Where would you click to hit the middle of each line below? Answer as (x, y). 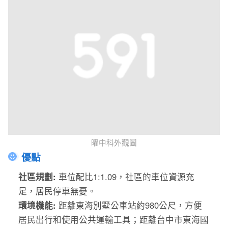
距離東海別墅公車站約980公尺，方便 (131, 205)
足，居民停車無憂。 (58, 191)
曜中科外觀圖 (114, 142)
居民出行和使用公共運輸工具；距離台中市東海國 (114, 219)
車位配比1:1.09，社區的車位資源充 (127, 176)
